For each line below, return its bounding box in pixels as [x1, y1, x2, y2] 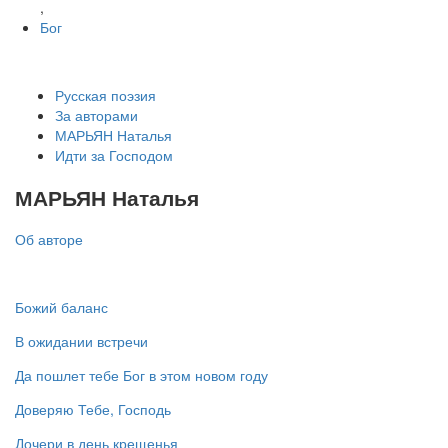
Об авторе [15, 229, 83, 250]
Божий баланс [15, 297, 108, 318]
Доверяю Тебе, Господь [15, 399, 171, 420]
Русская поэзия [55, 84, 156, 105]
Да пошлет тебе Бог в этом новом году [15, 365, 268, 386]
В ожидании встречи [15, 331, 148, 352]
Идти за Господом [55, 144, 173, 165]
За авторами [55, 104, 138, 125]
